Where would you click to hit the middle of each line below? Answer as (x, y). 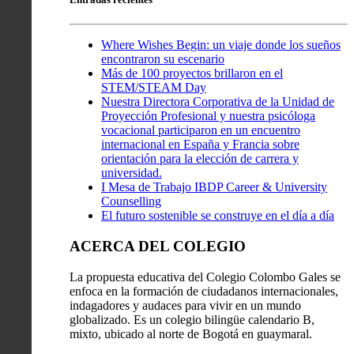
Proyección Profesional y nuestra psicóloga (208, 116)
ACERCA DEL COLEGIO (158, 246)
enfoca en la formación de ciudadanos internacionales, (204, 291)
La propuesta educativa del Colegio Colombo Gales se (205, 277)
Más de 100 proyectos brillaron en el (192, 73)
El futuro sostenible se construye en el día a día (218, 216)
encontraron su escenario (163, 59)
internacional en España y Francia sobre (200, 145)
